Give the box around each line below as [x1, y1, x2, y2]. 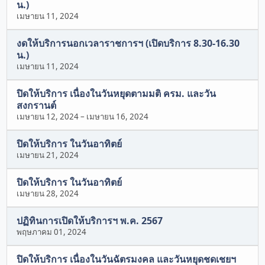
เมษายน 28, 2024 [17, 188, 79, 199]
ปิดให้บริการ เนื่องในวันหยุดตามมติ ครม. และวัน [17, 87, 216, 101]
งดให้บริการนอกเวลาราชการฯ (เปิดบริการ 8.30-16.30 [17, 37, 240, 50]
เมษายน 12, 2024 [17, 111, 79, 122]
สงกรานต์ [17, 99, 57, 112]
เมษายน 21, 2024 [17, 149, 79, 160]
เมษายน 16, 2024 [86, 111, 149, 122]
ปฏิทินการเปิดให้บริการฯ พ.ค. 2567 [17, 214, 163, 227]
